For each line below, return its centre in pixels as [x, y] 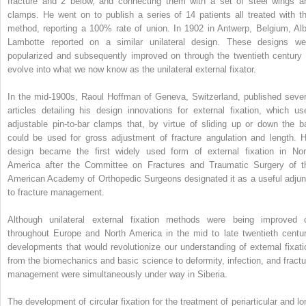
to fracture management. [56, 192]
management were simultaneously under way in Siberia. [117, 274]
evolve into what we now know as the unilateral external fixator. [132, 69]
